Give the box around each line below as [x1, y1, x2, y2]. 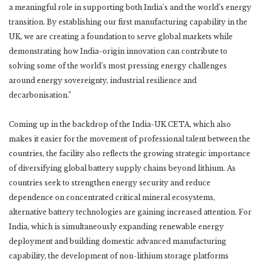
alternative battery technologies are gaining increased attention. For [9, 208, 251, 217]
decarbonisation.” [9, 91, 73, 100]
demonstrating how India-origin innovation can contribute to [9, 47, 227, 56]
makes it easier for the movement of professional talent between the [9, 135, 250, 144]
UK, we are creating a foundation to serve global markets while [9, 32, 233, 42]
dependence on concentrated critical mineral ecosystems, [9, 193, 215, 202]
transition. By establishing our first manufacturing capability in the [9, 18, 247, 27]
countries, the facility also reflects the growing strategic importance [9, 149, 250, 158]
